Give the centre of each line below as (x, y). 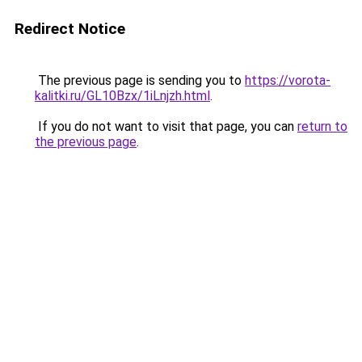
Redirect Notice (70, 29)
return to (322, 126)
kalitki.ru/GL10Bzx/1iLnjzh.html (122, 96)
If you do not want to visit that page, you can (166, 126)
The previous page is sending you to (140, 80)
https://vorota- (288, 80)
